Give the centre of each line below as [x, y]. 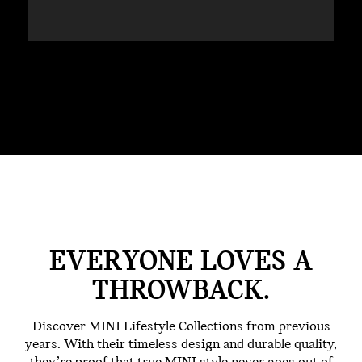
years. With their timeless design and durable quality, [181, 344]
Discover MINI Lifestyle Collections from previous [181, 326]
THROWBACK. [181, 291]
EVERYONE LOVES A [181, 262]
